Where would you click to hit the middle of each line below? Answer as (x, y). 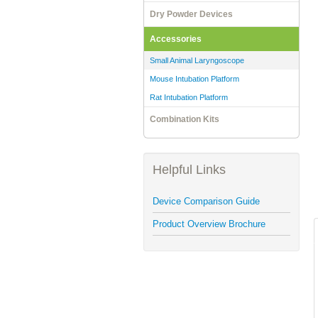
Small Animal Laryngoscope (197, 60)
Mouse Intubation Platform (194, 79)
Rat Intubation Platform (189, 97)
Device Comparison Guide (206, 201)
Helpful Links (189, 170)
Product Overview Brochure (209, 224)
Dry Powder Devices (191, 14)
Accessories (176, 39)
